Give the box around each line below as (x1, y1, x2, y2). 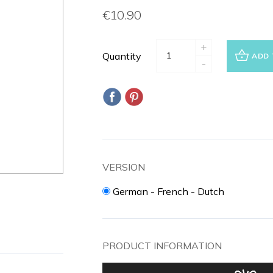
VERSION (102, 161, 145, 173)
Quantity (102, 49, 141, 62)
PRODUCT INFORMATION (102, 239, 222, 252)
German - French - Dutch (113, 185, 224, 197)
